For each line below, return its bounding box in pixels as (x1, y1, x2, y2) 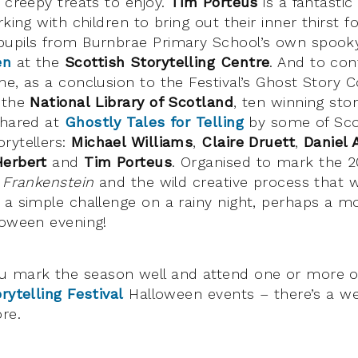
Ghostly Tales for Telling (64, 113, 244, 130)
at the (11, 53, 65, 70)
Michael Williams (71, 133, 193, 150)
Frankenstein (2, 173, 99, 190)
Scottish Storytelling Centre (64, 53, 270, 70)
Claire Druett (201, 133, 296, 150)
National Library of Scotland (30, 93, 234, 110)
